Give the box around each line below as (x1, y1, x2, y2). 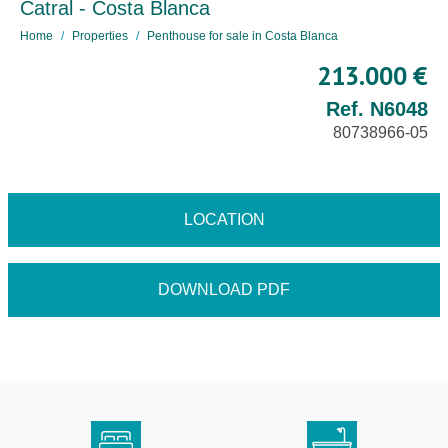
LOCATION (183, 211, 265, 228)
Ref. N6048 (326, 98, 428, 120)
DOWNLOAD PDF (158, 281, 290, 298)
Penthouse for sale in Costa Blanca (147, 29, 338, 43)
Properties (72, 29, 128, 43)
